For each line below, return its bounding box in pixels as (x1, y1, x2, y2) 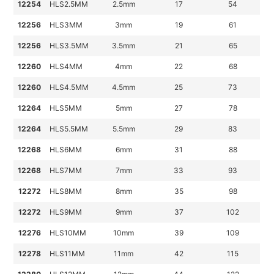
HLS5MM (50, 103, 83, 113)
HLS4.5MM (50, 83, 89, 92)
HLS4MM (50, 62, 83, 72)
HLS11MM (50, 249, 86, 259)
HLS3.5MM (50, 41, 89, 51)
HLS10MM (50, 228, 87, 238)
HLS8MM (50, 187, 83, 196)
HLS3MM (50, 20, 83, 30)
